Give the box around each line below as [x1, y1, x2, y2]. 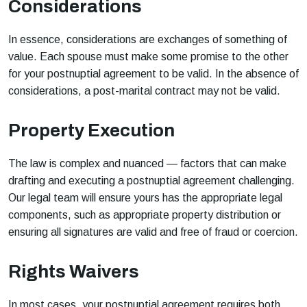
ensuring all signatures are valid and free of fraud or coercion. [8, 225, 298, 238]
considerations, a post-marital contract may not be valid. [8, 84, 280, 97]
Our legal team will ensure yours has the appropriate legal [8, 191, 282, 204]
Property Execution [8, 120, 175, 140]
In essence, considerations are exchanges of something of [8, 33, 287, 45]
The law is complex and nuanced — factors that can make [8, 157, 286, 169]
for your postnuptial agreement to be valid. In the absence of [8, 67, 299, 79]
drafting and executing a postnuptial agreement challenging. [8, 174, 295, 186]
